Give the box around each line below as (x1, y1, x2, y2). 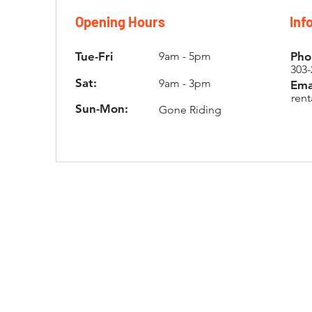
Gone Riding (158, 103, 221, 116)
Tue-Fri (75, 49, 113, 63)
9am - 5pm (158, 49, 211, 63)
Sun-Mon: (75, 102, 132, 116)
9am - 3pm (158, 77, 211, 90)
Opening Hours (75, 13, 165, 30)
